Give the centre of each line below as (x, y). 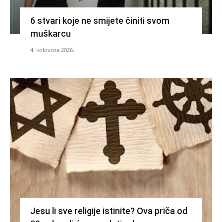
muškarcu (50, 33)
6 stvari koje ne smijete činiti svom (100, 20)
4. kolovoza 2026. (52, 50)
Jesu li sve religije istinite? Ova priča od (109, 211)
